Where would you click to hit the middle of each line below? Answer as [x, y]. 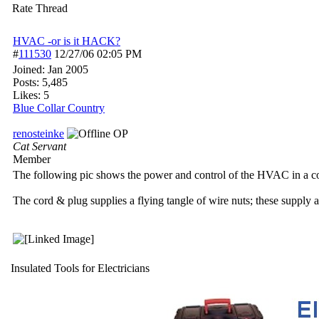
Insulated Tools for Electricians [80, 268]
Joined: [30, 69]
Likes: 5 [31, 95]
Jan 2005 [68, 69]
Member [32, 159]
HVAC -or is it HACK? [67, 41]
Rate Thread [40, 8]
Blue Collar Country [59, 108]
